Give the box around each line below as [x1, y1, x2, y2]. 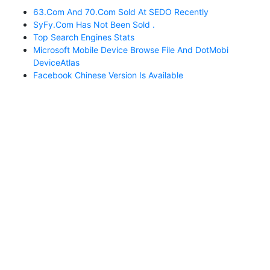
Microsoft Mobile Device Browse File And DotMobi [33, 44, 228, 55]
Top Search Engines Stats [33, 31, 134, 42]
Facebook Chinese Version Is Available [33, 69, 183, 80]
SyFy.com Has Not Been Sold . [33, 19, 155, 30]
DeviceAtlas [33, 57, 80, 67]
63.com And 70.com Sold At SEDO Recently [33, 6, 209, 17]
